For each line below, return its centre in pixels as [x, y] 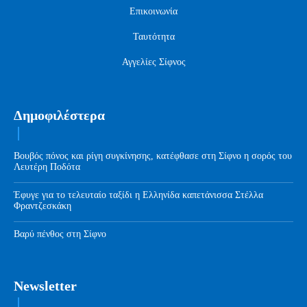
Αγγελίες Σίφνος [153, 62]
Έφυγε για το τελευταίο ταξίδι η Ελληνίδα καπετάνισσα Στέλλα [138, 195]
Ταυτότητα [153, 37]
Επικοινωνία [153, 12]
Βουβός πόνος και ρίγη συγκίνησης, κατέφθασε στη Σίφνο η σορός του [153, 156]
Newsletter [45, 286]
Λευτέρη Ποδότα [47, 167]
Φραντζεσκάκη [42, 206]
